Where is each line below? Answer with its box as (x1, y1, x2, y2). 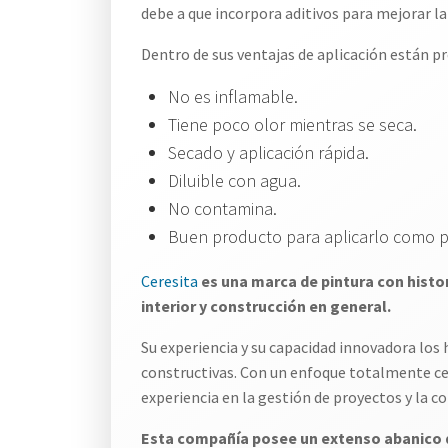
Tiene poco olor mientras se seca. (168, 113, 417, 136)
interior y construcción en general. (141, 296, 391, 316)
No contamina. (168, 197, 277, 220)
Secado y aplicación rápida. (168, 141, 369, 164)
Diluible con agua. (168, 169, 301, 192)
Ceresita (141, 271, 198, 291)
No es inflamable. (168, 85, 298, 108)
